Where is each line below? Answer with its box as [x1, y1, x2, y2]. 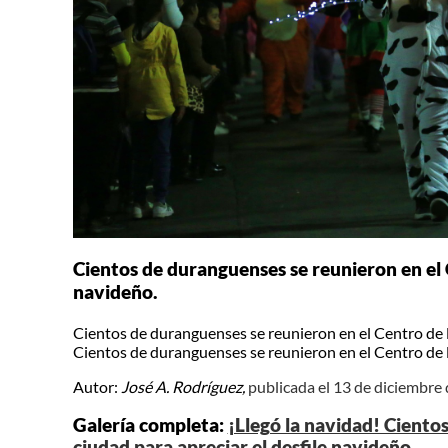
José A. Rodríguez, [120, 376, 245, 396]
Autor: [72, 376, 121, 396]
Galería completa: [72, 414, 228, 437]
